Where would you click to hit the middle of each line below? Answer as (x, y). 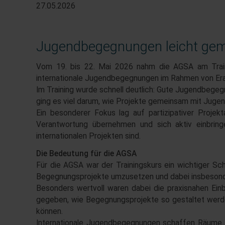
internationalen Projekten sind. (88, 136)
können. (49, 212)
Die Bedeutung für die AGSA (86, 154)
